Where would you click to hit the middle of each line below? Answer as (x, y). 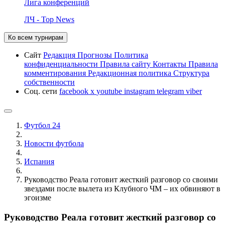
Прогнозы (96, 55)
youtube (110, 91)
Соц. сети (42, 91)
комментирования (56, 73)
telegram (171, 91)
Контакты (171, 64)
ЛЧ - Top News (49, 19)
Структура (191, 73)
